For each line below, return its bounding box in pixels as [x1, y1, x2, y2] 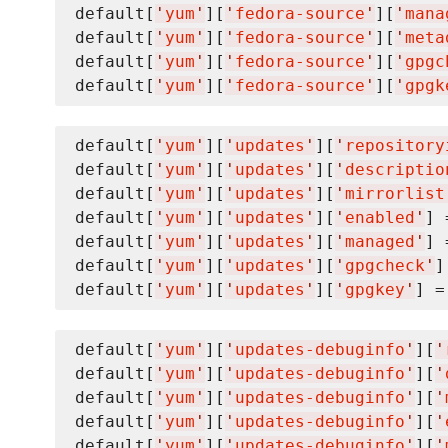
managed [345, 232, 415, 252]
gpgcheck [345, 256, 425, 276]
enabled [345, 208, 415, 228]
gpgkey [345, 280, 405, 300]
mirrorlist [345, 184, 445, 204]
